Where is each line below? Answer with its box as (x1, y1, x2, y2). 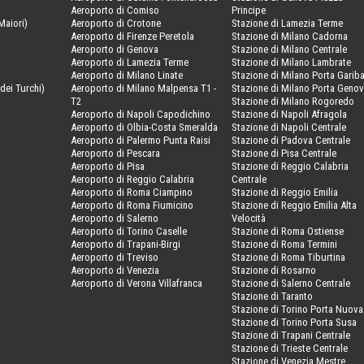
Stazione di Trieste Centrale (232, 341, 349, 354)
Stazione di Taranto (232, 289, 314, 302)
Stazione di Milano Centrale (232, 42, 348, 55)
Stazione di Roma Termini (232, 237, 338, 250)
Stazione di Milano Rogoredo (232, 94, 355, 107)
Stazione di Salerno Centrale (232, 276, 351, 289)
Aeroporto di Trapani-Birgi (71, 237, 181, 250)
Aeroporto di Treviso (71, 250, 159, 263)
